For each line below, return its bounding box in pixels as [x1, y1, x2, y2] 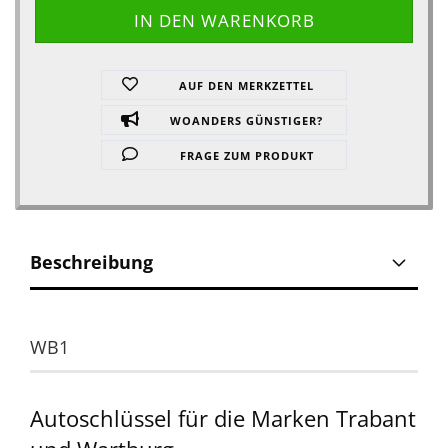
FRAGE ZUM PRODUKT [179, 148, 314, 163]
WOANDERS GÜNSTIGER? [170, 113, 324, 128]
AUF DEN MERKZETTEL [179, 78, 315, 93]
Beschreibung [30, 250, 153, 274]
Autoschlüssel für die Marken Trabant [30, 403, 416, 433]
